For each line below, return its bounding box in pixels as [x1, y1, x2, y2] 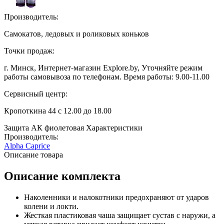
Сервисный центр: [4, 89, 67, 98]
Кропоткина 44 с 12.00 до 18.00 [4, 106, 111, 115]
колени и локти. [24, 201, 78, 210]
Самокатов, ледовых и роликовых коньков [4, 29, 149, 38]
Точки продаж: [4, 46, 54, 55]
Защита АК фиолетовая [4, 123, 86, 132]
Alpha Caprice [4, 141, 50, 150]
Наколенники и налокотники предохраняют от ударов [24, 192, 209, 201]
